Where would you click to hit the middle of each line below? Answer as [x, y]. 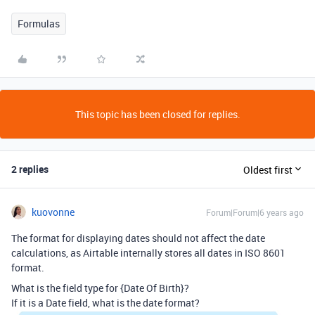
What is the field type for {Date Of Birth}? [100, 288]
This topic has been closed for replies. [157, 114]
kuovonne [53, 212]
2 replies [30, 169]
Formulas [39, 24]
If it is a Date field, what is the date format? [105, 303]
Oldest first [268, 169]
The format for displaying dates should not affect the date [138, 238]
